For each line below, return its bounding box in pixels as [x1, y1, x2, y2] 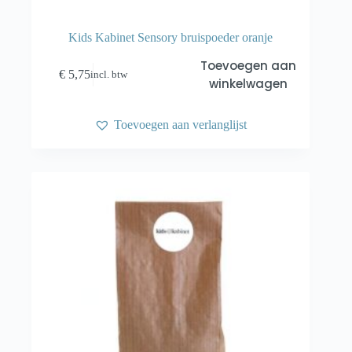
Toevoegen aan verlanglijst [114, 118, 247, 132]
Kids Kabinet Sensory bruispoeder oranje [68, 31, 273, 45]
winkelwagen [208, 75, 288, 93]
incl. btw [90, 68, 128, 80]
